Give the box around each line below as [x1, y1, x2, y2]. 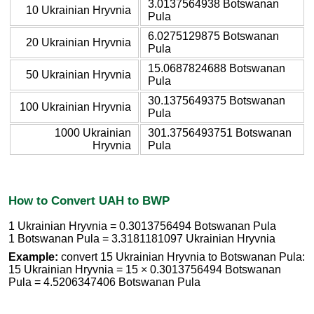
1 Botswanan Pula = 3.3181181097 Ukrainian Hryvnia [8, 233, 275, 245]
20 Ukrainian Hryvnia [26, 36, 131, 48]
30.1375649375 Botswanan [148, 94, 285, 107]
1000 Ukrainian [55, 126, 131, 139]
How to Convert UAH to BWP [8, 193, 170, 207]
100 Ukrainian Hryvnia [20, 100, 131, 113]
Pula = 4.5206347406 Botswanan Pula [8, 276, 200, 289]
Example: [8, 251, 58, 264]
